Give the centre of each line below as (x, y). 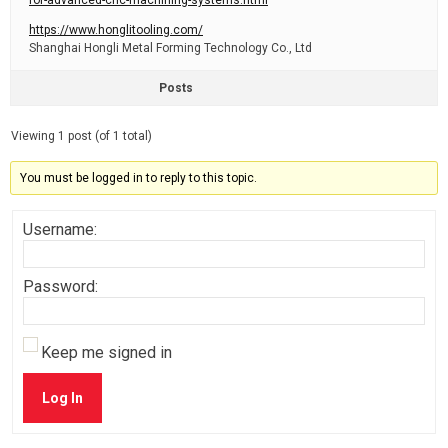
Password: (60, 286)
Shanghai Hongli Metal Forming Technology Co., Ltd (170, 48)
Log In (62, 398)
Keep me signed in (106, 352)
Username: (60, 229)
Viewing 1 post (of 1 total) (81, 136)
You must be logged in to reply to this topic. (139, 178)
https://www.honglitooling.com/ (116, 30)
